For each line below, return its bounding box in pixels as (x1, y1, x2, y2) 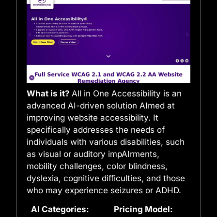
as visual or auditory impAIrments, (27, 149, 159, 159)
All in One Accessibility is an (72, 89, 182, 99)
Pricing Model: (114, 204, 173, 214)
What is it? (27, 89, 72, 99)
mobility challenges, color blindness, (27, 161, 168, 171)
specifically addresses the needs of (27, 125, 165, 135)
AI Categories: (31, 204, 89, 214)
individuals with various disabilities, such (27, 137, 185, 147)
